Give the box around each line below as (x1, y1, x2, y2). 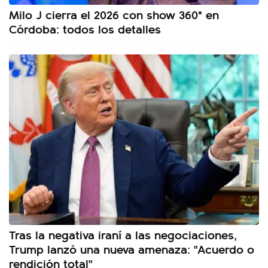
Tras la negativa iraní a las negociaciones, (9, 226, 237, 243)
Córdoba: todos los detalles (9, 20, 161, 38)
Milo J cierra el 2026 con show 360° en (9, 5, 219, 23)
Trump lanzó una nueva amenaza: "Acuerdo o (9, 240, 254, 258)
